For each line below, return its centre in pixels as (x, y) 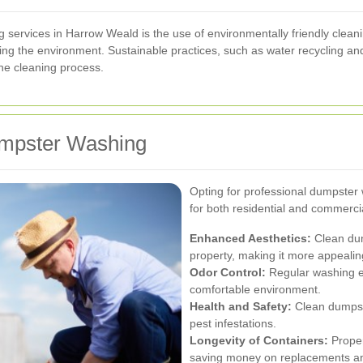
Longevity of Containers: (259, 340)
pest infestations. (233, 323)
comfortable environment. (255, 289)
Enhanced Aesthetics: (250, 238)
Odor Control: (228, 272)
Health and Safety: (241, 306)
